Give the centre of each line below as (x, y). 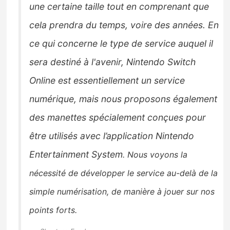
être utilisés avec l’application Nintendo (112, 136)
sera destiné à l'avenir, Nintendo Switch (113, 62)
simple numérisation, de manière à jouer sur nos (122, 191)
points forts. (53, 210)
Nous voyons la (158, 154)
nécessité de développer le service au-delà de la (124, 173)
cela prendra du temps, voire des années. (119, 25)
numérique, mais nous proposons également (123, 99)
